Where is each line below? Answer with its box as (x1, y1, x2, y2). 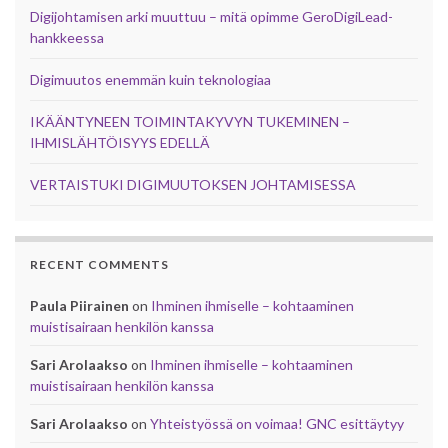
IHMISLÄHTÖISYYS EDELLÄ (30, 133, 210, 151)
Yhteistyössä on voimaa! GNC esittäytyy (150, 414, 404, 432)
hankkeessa (30, 28, 104, 46)
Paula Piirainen (30, 296, 129, 314)
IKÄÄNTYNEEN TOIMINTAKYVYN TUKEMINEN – (30, 112, 350, 130)
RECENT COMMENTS (30, 256, 169, 272)
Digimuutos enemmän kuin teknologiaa (30, 70, 271, 88)
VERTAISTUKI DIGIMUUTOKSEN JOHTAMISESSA (30, 175, 356, 193)
